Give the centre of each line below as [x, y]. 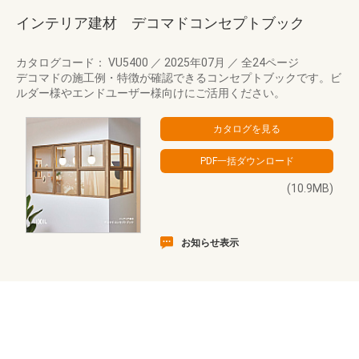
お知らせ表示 [210, 243]
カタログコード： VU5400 [83, 63]
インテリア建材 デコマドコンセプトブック [160, 23]
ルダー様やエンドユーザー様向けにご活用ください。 [151, 93]
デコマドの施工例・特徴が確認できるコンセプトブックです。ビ [179, 78]
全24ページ [269, 63]
